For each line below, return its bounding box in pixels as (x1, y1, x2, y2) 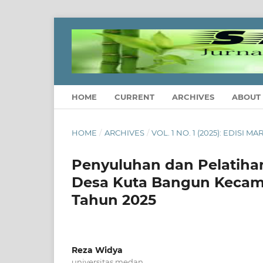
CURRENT (114, 92, 154, 102)
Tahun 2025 (72, 191, 156, 209)
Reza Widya (72, 245, 123, 256)
